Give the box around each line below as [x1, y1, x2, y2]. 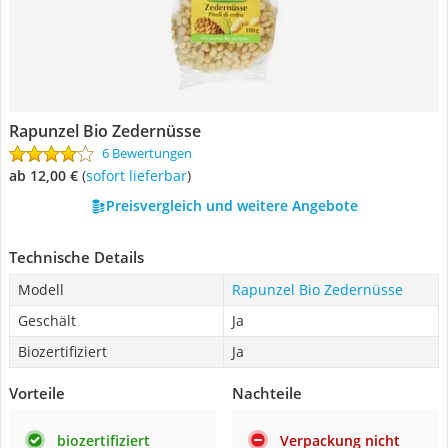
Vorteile [9, 383, 65, 403]
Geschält [18, 311, 76, 330]
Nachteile [232, 383, 302, 403]
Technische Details [9, 247, 144, 267]
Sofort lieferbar [93, 166, 187, 185]
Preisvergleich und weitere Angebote [105, 196, 358, 215]
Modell [18, 280, 64, 299]
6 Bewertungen [102, 144, 192, 162]
